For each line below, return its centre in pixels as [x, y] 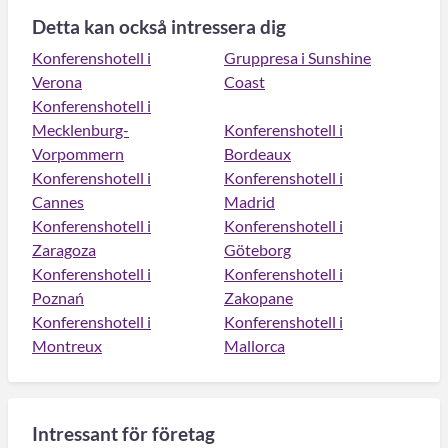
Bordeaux [257, 153]
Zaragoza [64, 249]
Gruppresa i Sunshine [297, 57]
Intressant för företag [123, 433]
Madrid [249, 201]
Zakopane [258, 297]
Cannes [58, 201]
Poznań [58, 297]
